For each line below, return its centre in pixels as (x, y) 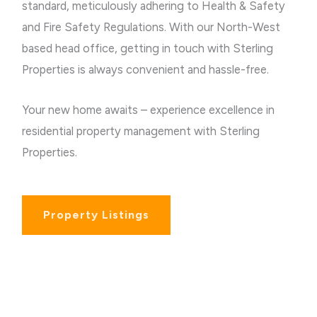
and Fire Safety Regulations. (96, 27)
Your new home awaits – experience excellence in (149, 109)
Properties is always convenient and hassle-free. (147, 70)
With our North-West (225, 27)
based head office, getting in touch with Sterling (148, 48)
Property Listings (97, 214)
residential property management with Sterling (141, 131)
